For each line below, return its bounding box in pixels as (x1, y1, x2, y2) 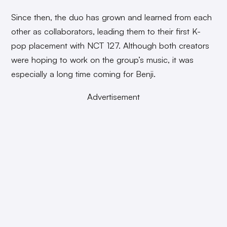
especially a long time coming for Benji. (11, 68, 156, 79)
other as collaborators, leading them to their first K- (11, 25, 201, 36)
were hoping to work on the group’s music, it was (11, 54, 194, 65)
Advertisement (87, 91, 140, 102)
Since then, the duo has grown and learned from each (11, 11, 212, 22)
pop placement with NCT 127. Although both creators (11, 40, 210, 51)
